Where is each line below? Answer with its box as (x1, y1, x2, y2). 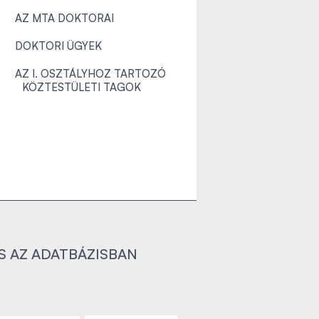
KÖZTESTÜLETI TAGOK (22, 80, 141, 94)
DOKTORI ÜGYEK (15, 39, 102, 53)
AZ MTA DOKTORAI (15, 11, 114, 25)
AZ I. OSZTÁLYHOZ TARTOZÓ (15, 67, 166, 80)
